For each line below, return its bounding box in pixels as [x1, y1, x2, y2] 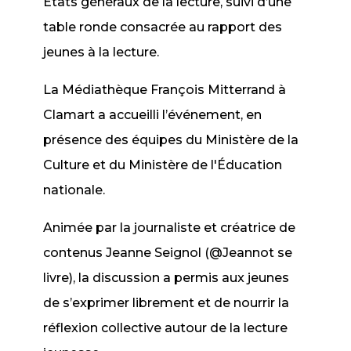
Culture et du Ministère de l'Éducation [43, 157, 283, 172]
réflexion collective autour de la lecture [43, 320, 288, 335]
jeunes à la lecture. [43, 45, 160, 60]
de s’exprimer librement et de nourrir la [43, 295, 290, 310]
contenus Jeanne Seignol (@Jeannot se [43, 245, 293, 260]
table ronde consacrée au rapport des [43, 20, 283, 34]
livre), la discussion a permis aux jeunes [43, 270, 290, 285]
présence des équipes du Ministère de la [43, 132, 299, 147]
